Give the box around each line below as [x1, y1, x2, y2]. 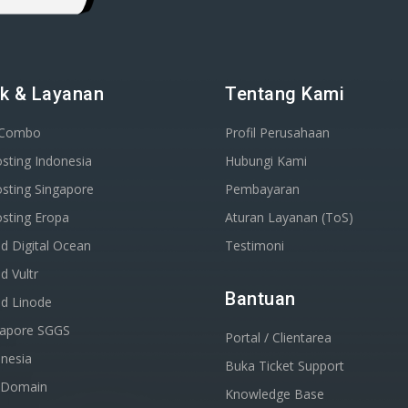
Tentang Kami [225, 82, 345, 105]
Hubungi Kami [225, 151, 308, 169]
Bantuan [225, 287, 296, 310]
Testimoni [225, 236, 285, 254]
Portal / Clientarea [225, 328, 332, 346]
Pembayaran [225, 179, 301, 198]
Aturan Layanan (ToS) [225, 208, 354, 226]
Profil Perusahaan [225, 123, 331, 141]
